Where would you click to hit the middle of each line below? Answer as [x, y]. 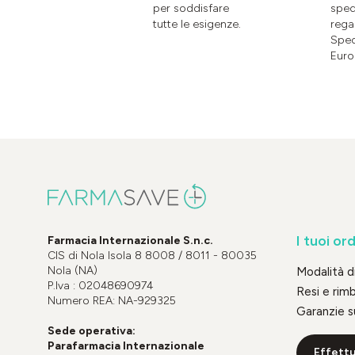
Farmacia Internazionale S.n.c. [130, 240]
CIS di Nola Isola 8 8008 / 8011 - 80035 [152, 255]
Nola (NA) [73, 270]
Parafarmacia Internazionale [126, 345]
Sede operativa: [92, 330]
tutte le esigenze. [197, 25]
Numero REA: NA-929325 [112, 300]
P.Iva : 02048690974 [100, 285]
